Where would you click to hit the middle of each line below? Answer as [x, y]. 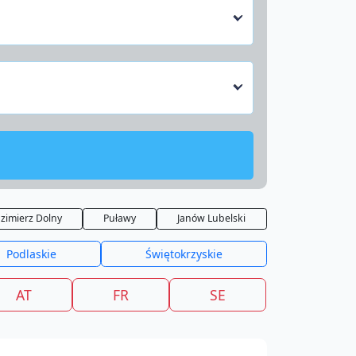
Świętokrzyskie [184, 254]
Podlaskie [31, 254]
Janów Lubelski [212, 219]
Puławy [120, 219]
